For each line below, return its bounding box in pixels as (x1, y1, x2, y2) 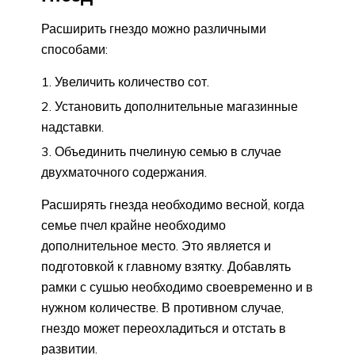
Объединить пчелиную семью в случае (55, 143, 281, 160)
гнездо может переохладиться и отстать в (41, 320, 286, 337)
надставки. (41, 119, 104, 136)
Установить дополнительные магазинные (55, 98, 298, 115)
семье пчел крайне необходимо (41, 217, 226, 234)
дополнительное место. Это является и (41, 238, 271, 254)
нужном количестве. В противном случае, (41, 300, 284, 316)
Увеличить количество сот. (55, 74, 209, 90)
